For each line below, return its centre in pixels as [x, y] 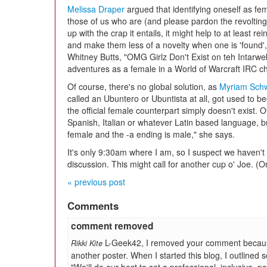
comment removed [112, 226]
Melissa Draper [96, 9]
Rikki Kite [87, 243]
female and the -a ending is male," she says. [151, 134]
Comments [93, 206]
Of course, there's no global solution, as [143, 86]
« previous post [96, 182]
